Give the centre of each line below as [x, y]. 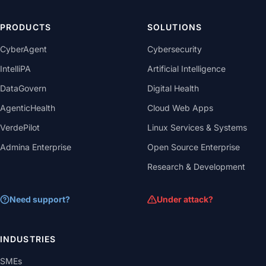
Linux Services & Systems [197, 127]
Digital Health [173, 88]
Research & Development [196, 167]
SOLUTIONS [175, 27]
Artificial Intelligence [186, 69]
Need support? [40, 199]
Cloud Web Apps [180, 108]
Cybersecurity [175, 49]
